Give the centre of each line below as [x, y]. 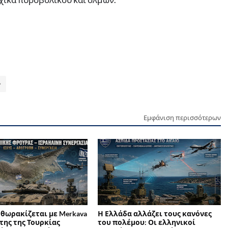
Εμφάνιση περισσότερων [182, 118]
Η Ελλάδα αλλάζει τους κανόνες [155, 214]
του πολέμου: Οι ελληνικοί [147, 222]
